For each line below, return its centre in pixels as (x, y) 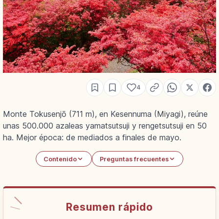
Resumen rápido (109, 207)
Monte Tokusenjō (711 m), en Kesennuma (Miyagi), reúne (105, 114)
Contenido (60, 159)
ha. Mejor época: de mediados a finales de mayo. (92, 138)
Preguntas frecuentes (134, 159)
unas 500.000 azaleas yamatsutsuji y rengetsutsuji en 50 (105, 126)
